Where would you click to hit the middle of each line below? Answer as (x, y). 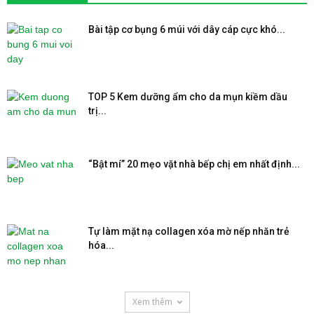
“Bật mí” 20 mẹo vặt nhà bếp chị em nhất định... (194, 164)
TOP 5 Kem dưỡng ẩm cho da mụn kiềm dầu (188, 96)
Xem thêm (152, 301)
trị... (97, 110)
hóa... (101, 245)
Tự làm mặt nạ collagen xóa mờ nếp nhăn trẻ (189, 231)
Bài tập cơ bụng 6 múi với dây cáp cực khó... (187, 29)
